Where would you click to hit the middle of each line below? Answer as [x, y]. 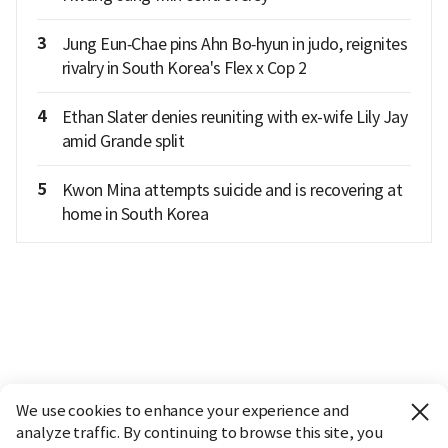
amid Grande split [122, 141]
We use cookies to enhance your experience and [183, 410]
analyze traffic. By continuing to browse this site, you [199, 432]
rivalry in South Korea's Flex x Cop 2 [183, 68]
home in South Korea [134, 214]
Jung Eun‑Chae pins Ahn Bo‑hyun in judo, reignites [234, 44]
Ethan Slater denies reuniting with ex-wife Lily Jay [234, 117]
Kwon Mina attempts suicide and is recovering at [231, 190]
